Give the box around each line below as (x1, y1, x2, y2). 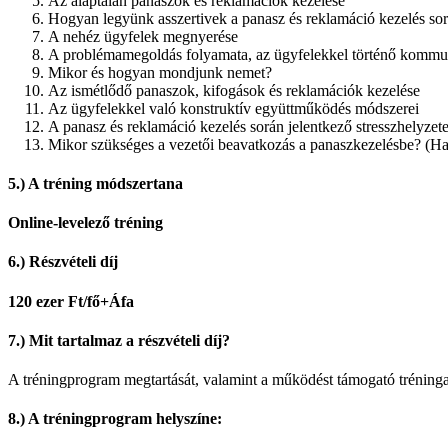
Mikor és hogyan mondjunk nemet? (48, 63, 272, 81)
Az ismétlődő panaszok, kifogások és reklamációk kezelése (48, 81, 420, 99)
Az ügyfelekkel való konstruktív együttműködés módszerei (48, 99, 419, 117)
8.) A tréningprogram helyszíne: (8, 410, 222, 428)
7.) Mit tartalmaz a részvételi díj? (8, 331, 230, 349)
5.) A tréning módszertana (8, 174, 183, 192)
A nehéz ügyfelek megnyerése (48, 27, 238, 45)
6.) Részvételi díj (8, 253, 118, 271)
